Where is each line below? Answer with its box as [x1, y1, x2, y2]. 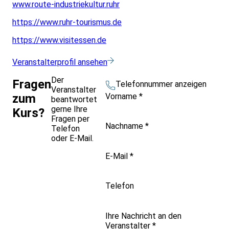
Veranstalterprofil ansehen [12, 57, 107, 67]
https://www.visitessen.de [12, 35, 106, 45]
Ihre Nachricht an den [105, 211, 181, 221]
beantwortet [51, 95, 97, 105]
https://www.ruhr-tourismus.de [12, 17, 122, 28]
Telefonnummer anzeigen [116, 79, 207, 89]
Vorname [105, 91, 139, 101]
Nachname [105, 121, 145, 131]
